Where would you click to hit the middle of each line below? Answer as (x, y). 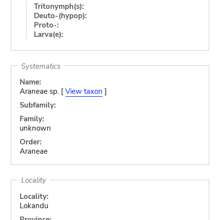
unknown (35, 128)
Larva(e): (48, 34)
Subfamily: (38, 105)
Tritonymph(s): (59, 6)
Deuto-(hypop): (60, 15)
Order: (30, 142)
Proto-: (46, 25)
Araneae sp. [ (42, 91)
